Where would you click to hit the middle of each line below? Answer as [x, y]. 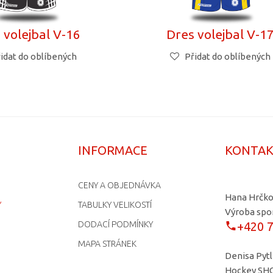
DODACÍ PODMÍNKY [115, 225]
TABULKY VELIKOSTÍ [115, 205]
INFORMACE [112, 150]
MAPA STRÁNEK [107, 244]
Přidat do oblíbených [227, 56]
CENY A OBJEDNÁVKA [119, 186]
